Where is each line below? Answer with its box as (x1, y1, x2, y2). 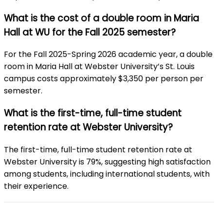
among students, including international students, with (4, 168, 210, 180)
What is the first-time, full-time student (4, 106, 182, 120)
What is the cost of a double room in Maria (4, 11, 199, 25)
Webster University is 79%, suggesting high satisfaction (4, 156, 211, 167)
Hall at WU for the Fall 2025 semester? (4, 25, 178, 39)
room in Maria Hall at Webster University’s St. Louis (4, 61, 195, 73)
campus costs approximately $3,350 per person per (4, 73, 203, 85)
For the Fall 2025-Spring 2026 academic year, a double (4, 49, 213, 60)
